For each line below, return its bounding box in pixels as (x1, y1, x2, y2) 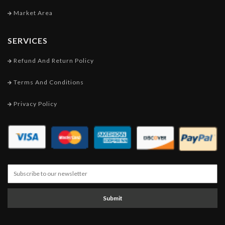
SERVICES (8, 35, 48, 45)
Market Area (12, 9, 53, 17)
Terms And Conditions (12, 78, 84, 86)
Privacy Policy (12, 99, 57, 107)
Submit (102, 194, 123, 202)
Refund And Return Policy (12, 56, 94, 64)
